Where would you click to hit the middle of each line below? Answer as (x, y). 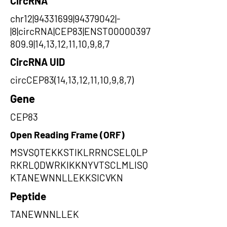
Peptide (28, 196)
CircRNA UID (37, 62)
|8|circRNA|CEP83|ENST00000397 (80, 31)
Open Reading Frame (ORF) (67, 135)
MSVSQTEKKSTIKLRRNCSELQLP (79, 152)
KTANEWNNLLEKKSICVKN (67, 178)
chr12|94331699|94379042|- (65, 18)
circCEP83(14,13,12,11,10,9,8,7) (72, 80)
